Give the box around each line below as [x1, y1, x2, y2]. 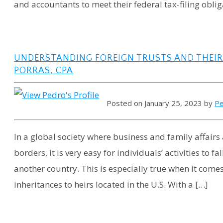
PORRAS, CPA [14, 65, 74, 76]
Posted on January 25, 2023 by [107, 98, 215, 109]
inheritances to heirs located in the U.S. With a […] [14, 179, 209, 191]
